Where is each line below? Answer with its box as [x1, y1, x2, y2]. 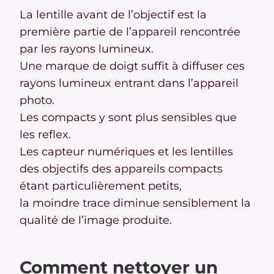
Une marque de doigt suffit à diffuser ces [20, 59, 245, 73]
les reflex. [20, 128, 71, 142]
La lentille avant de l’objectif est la [20, 8, 207, 22]
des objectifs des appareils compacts [20, 162, 223, 176]
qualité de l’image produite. [20, 213, 172, 228]
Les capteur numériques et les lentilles [20, 145, 233, 159]
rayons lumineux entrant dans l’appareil [20, 76, 239, 91]
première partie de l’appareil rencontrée [20, 25, 240, 39]
